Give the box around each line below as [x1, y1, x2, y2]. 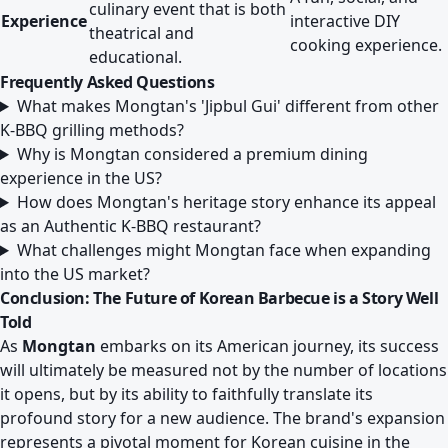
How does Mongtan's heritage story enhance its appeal [16, 191, 436, 213]
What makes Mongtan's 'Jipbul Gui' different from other [16, 95, 439, 117]
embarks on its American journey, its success [96, 335, 439, 357]
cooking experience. [290, 34, 442, 56]
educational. [89, 46, 182, 68]
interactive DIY [290, 10, 400, 32]
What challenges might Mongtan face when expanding [16, 239, 431, 261]
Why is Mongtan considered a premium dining [16, 143, 368, 165]
